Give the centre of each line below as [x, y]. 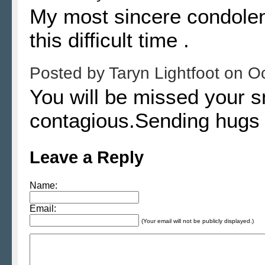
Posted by [69, 73]
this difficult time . [109, 40]
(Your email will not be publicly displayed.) [198, 221]
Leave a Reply [87, 157]
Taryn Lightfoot [167, 73]
